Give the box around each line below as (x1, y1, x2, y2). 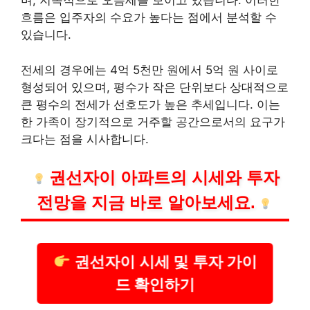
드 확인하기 (116, 275, 194, 293)
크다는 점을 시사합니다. (21, 131, 149, 146)
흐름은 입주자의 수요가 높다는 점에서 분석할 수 (21, 10, 277, 25)
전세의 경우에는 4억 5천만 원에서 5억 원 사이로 (21, 62, 278, 77)
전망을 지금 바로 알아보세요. (36, 193, 255, 212)
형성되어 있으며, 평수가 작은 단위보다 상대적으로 (21, 80, 289, 94)
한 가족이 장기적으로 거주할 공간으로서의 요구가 (21, 114, 285, 129)
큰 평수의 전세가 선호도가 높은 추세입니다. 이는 (21, 97, 280, 111)
